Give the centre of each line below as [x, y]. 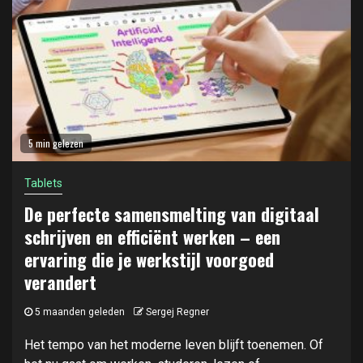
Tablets [43, 183]
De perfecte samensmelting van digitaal [172, 214]
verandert [60, 282]
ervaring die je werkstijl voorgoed [149, 259]
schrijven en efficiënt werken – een [152, 237]
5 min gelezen [56, 143]
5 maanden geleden [79, 312]
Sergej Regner [177, 312]
